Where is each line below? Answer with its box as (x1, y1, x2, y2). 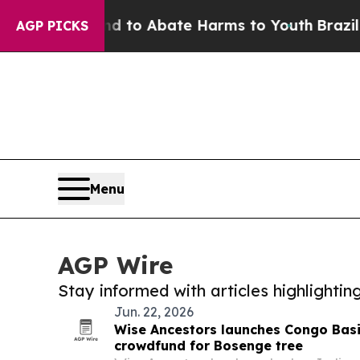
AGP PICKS (16, 18, 88, 34)
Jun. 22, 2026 (114, 304, 194, 321)
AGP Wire (58, 250, 173, 281)
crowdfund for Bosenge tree (114, 337, 303, 354)
